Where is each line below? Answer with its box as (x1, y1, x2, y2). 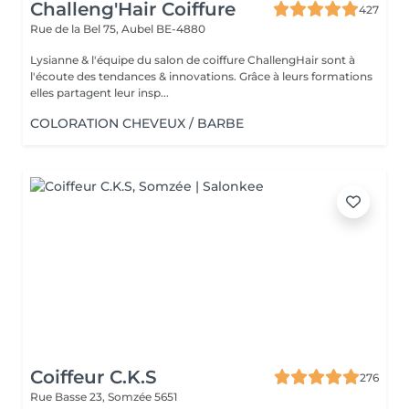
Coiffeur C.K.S (30, 366, 157, 388)
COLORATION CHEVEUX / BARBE (30, 115, 244, 131)
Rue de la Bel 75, (30, 22, 121, 36)
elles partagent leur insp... (30, 86, 169, 100)
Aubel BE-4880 (121, 22, 205, 36)
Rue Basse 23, (30, 390, 108, 404)
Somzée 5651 (108, 390, 177, 404)
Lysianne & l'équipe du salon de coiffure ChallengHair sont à (30, 53, 355, 67)
